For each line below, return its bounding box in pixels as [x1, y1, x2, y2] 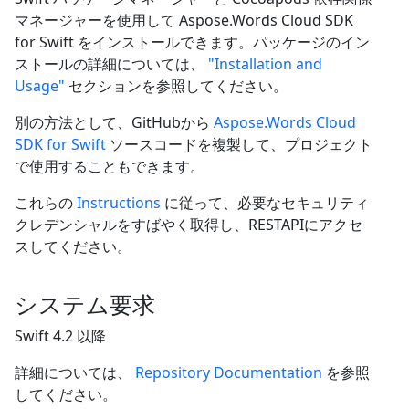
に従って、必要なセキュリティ [161, 192, 369, 213]
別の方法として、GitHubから [15, 111, 214, 132]
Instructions [77, 192, 161, 213]
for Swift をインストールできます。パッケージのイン [15, 31, 370, 52]
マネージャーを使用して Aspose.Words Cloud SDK [15, 9, 353, 30]
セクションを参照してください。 [65, 75, 288, 96]
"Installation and [208, 53, 322, 74]
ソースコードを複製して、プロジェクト [106, 133, 372, 154]
